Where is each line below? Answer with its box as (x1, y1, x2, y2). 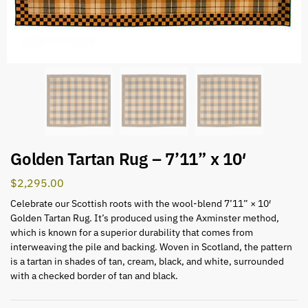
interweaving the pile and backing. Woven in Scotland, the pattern (10, 241, 292, 254)
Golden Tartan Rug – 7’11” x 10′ (10, 147, 246, 170)
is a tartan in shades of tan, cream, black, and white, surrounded (10, 255, 284, 268)
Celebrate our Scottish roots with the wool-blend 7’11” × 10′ (10, 197, 271, 210)
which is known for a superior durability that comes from (10, 226, 253, 239)
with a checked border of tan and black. (10, 269, 178, 283)
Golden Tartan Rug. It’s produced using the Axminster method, (10, 212, 279, 225)
